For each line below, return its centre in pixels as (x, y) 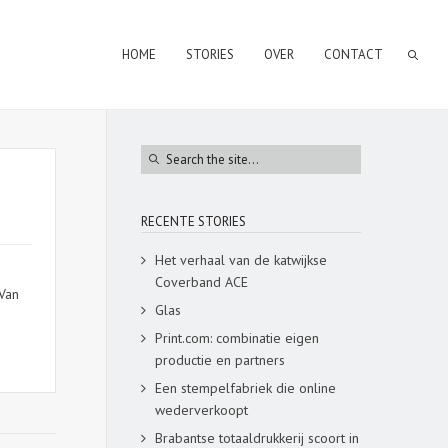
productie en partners (220, 360)
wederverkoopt (201, 410)
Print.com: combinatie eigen (237, 338)
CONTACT (353, 54)
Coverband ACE (201, 282)
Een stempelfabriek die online (245, 388)
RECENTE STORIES (193, 221)
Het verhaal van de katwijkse (241, 260)
